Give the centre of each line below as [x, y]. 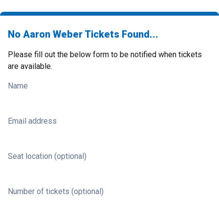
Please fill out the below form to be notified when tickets [105, 55]
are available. [30, 66]
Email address [32, 121]
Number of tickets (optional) [56, 191]
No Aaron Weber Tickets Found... [83, 34]
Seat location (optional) [47, 156]
